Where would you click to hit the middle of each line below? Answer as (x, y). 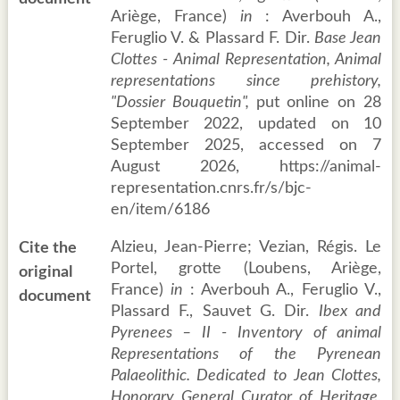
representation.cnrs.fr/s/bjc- (211, 189)
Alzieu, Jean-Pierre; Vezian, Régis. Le (246, 248)
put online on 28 (319, 103)
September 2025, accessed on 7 (246, 146)
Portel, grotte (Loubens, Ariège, (246, 269)
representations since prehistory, (246, 82)
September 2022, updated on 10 (246, 125)
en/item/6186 (160, 210)
